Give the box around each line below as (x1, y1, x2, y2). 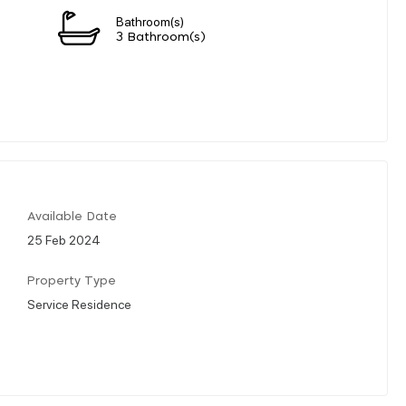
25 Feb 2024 (27, 230, 101, 247)
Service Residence (27, 295, 131, 312)
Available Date (27, 210, 117, 223)
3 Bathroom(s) (116, 31, 206, 43)
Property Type (27, 275, 116, 287)
